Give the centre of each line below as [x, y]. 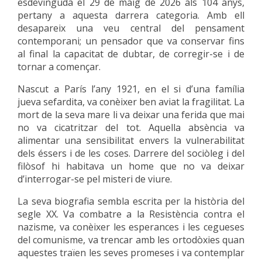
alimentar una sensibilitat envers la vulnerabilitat [131, 140]
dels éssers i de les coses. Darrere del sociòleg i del [131, 153]
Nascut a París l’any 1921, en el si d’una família [131, 89]
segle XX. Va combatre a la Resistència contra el [131, 214]
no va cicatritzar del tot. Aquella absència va [131, 127]
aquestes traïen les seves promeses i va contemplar [131, 253]
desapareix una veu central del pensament [131, 28]
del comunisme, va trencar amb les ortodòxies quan [131, 240]
